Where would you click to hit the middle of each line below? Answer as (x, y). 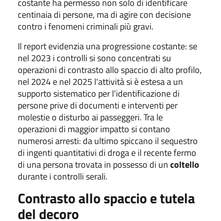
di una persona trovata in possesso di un (94, 164)
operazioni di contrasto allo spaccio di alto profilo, (110, 70)
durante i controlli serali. (63, 176)
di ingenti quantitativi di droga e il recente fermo (107, 152)
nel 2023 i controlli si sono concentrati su (94, 58)
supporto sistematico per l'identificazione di (99, 93)
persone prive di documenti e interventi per (98, 105)
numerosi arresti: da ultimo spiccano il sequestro (108, 141)
